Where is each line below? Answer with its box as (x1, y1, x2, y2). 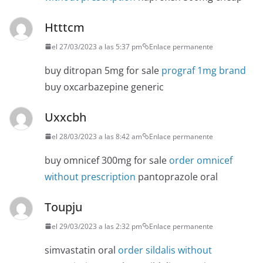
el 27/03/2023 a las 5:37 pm (52, 41, 142, 52)
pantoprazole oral (136, 170, 218, 183)
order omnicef (169, 153, 232, 167)
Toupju (45, 198, 82, 215)
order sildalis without (118, 243, 212, 257)
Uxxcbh (45, 109, 86, 125)
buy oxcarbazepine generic (45, 80, 164, 93)
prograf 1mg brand (161, 63, 246, 77)
